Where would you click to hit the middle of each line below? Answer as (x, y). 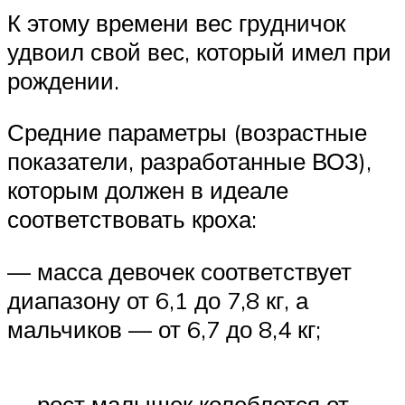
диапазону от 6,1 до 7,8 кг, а (158, 301)
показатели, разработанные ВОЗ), (189, 161)
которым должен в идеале (148, 190)
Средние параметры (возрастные (187, 132)
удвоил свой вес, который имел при (199, 51)
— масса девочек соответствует (179, 272)
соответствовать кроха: (132, 219)
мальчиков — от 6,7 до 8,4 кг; (164, 330)
